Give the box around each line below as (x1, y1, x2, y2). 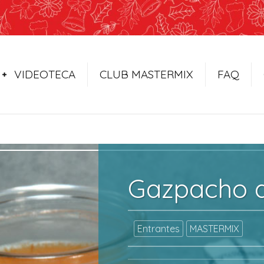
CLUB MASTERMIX (100, 67, 193, 81)
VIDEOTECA (14, 67, 75, 81)
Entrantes (137, 223, 180, 235)
